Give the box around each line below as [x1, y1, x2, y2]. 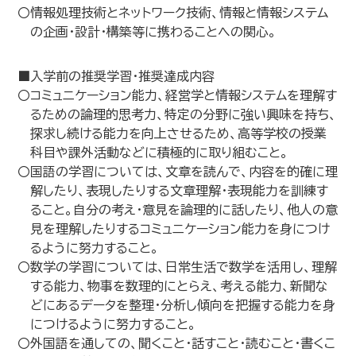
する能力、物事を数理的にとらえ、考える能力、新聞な [30, 280, 329, 292]
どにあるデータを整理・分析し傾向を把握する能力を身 [30, 299, 336, 311]
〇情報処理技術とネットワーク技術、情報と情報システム [17, 6, 329, 19]
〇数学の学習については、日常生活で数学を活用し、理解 [17, 261, 338, 273]
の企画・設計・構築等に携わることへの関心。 [30, 25, 277, 38]
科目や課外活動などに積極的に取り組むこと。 [30, 146, 289, 159]
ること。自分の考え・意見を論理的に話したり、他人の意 [30, 203, 339, 216]
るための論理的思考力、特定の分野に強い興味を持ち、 [30, 108, 338, 121]
